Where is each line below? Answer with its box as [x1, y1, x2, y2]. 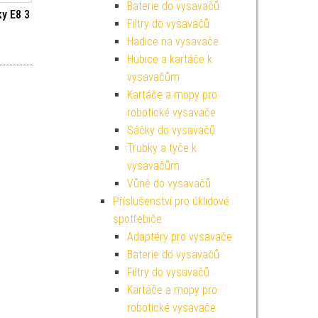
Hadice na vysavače [126, 35, 219, 48]
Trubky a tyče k [126, 141, 197, 155]
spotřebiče [112, 212, 162, 226]
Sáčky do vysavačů [126, 124, 215, 137]
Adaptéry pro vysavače [126, 230, 232, 243]
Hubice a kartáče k [126, 53, 212, 66]
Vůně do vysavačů [126, 177, 211, 190]
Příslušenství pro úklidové [112, 194, 229, 208]
